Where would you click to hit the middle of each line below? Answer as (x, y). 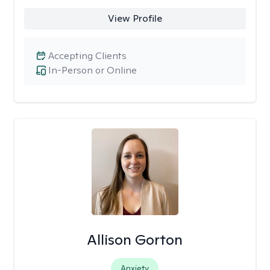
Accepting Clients (87, 56)
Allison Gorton (135, 240)
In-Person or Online (93, 70)
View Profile (135, 18)
